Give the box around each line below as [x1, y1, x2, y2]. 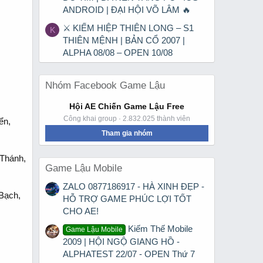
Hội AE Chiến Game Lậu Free [69, 101, 184, 111]
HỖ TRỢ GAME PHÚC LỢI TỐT [63, 193, 191, 204]
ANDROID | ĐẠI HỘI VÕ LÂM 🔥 [63, 5, 191, 15]
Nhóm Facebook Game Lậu [45, 79, 165, 91]
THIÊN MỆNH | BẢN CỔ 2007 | [63, 35, 185, 45]
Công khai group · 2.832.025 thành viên [63, 114, 190, 123]
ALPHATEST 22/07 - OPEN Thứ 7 [63, 249, 195, 259]
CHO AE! [63, 205, 99, 216]
